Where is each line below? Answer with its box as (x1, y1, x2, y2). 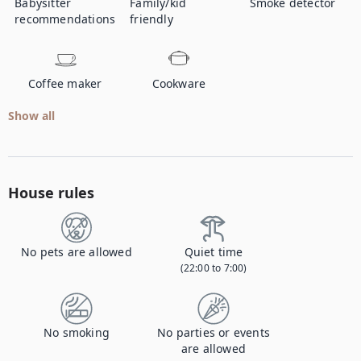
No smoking (44, 325, 110, 340)
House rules (8, 183, 94, 202)
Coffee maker (27, 76, 102, 91)
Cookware (151, 76, 206, 91)
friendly (130, 11, 173, 27)
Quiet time (184, 244, 243, 259)
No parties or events (157, 325, 270, 340)
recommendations (15, 11, 116, 27)
